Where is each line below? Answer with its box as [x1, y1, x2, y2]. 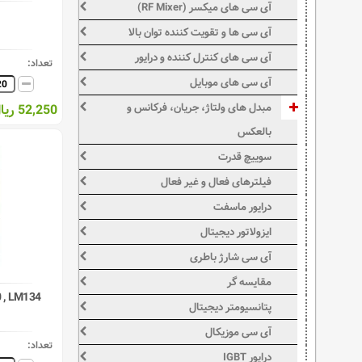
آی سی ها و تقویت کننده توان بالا [128, 23, 272, 41]
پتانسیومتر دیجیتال [189, 298, 272, 316]
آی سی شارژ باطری [190, 248, 272, 266]
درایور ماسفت [213, 198, 272, 216]
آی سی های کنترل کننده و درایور [135, 48, 272, 66]
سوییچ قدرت [218, 148, 272, 166]
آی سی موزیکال [205, 323, 272, 341]
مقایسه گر [227, 273, 272, 291]
